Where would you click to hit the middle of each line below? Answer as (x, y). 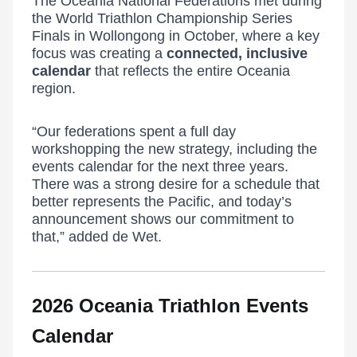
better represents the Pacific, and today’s (162, 202)
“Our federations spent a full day (134, 131)
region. (54, 88)
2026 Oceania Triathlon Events (170, 306)
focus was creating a (97, 53)
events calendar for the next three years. (160, 167)
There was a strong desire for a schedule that (176, 184)
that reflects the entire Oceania (192, 71)
